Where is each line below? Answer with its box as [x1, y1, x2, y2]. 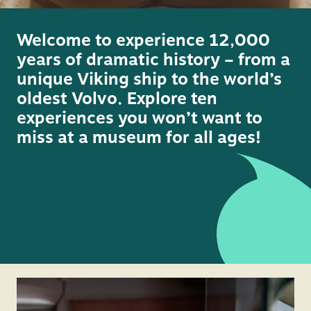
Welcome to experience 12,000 [17, 30, 270, 50]
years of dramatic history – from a [17, 49, 290, 69]
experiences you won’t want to [17, 108, 262, 128]
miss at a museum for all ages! [17, 127, 261, 147]
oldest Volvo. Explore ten [17, 88, 217, 108]
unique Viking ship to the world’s [17, 69, 282, 89]
